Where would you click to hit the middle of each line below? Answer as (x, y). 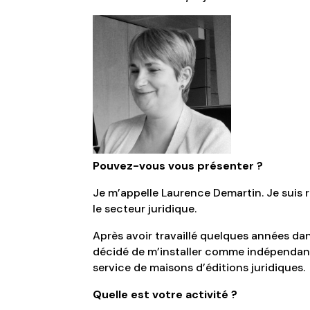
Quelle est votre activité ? (165, 294)
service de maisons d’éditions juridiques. (199, 267)
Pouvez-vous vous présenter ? (178, 165)
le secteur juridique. (145, 208)
